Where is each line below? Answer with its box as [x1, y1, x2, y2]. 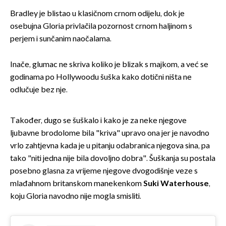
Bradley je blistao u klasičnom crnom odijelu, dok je [10, 9, 185, 19]
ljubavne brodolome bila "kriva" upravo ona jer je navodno [10, 128, 209, 138]
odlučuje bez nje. [10, 85, 68, 95]
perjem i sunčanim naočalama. [10, 34, 111, 44]
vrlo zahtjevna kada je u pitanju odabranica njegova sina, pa [10, 141, 210, 151]
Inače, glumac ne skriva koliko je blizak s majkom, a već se [10, 60, 208, 70]
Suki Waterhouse [143, 179, 209, 189]
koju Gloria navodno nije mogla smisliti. [10, 191, 141, 201]
